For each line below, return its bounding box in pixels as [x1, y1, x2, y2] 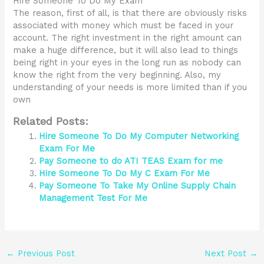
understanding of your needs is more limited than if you [13, 82, 247, 93]
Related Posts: [13, 115, 89, 128]
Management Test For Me [39, 193, 148, 204]
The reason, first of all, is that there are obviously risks [13, 8, 247, 19]
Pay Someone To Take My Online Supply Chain [39, 180, 236, 192]
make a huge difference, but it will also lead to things [13, 45, 239, 56]
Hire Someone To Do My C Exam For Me [39, 168, 210, 179]
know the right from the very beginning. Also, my [13, 70, 222, 81]
